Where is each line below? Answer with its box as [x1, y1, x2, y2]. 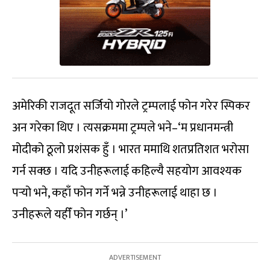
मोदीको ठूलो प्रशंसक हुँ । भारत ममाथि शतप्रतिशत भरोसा [12, 139, 249, 160]
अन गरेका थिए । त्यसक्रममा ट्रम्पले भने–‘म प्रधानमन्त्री [12, 117, 233, 138]
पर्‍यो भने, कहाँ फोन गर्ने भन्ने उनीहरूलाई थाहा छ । [12, 182, 218, 203]
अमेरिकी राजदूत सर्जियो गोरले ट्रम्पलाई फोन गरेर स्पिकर [12, 95, 250, 116]
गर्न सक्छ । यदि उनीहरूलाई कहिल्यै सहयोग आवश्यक [12, 160, 242, 181]
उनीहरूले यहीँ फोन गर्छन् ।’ [12, 204, 127, 225]
